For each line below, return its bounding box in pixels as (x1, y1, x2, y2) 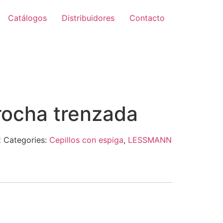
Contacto (129, 13, 165, 23)
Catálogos (8, 13, 47, 23)
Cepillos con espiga (49, 134, 123, 145)
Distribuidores (62, 13, 114, 23)
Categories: (3, 134, 49, 145)
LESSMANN (127, 134, 172, 145)
